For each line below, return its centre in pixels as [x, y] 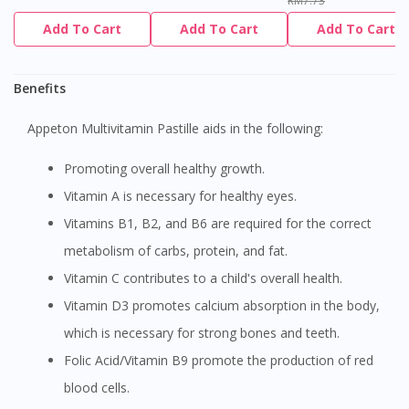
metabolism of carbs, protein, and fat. [176, 251]
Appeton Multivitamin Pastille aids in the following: [179, 129]
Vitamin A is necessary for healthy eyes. [184, 196]
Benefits [40, 89]
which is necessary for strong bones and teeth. [202, 333]
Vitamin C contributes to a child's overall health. [207, 278]
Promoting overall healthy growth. [168, 169]
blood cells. [97, 388]
